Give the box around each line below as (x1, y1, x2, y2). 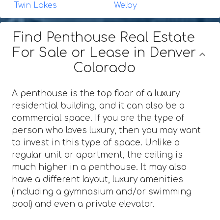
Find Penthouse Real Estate (13, 30, 195, 45)
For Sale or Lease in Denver (12, 45, 196, 60)
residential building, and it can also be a (12, 101, 185, 110)
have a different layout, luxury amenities (12, 174, 183, 184)
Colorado (73, 60, 136, 75)
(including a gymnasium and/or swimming (12, 187, 192, 196)
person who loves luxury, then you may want (12, 125, 201, 135)
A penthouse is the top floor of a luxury (12, 88, 180, 98)
